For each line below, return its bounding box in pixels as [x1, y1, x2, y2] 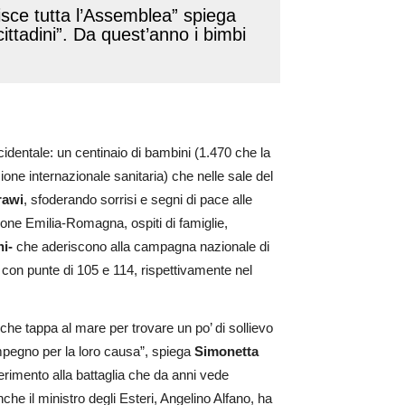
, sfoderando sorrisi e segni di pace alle [24, 191, 252, 207]
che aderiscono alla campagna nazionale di [16, 238, 269, 254]
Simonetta [194, 343, 259, 359]
